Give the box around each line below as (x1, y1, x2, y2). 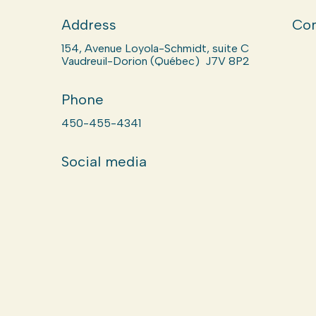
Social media (61, 153, 147, 170)
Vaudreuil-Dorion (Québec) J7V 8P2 (61, 54, 250, 68)
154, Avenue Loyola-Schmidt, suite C (61, 42, 249, 55)
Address (61, 16, 116, 33)
